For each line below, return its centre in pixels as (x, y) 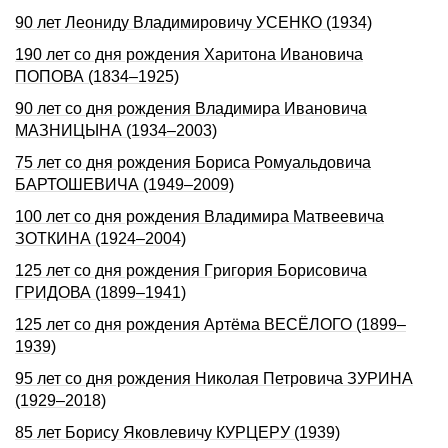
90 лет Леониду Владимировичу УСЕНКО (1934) (193, 22)
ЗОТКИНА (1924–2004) (100, 238)
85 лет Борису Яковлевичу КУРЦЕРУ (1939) (177, 432)
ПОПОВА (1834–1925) (97, 76)
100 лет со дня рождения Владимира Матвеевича (199, 216)
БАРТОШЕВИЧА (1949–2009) (124, 184)
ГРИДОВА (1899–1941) (100, 292)
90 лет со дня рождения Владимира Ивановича (191, 108)
